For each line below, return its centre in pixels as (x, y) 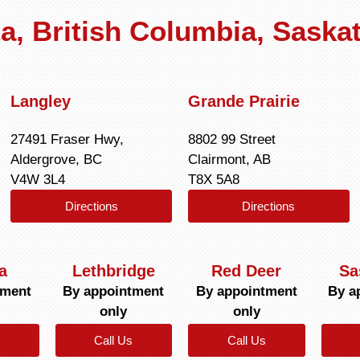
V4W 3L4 (38, 179)
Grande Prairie (243, 101)
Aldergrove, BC (57, 159)
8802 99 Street (231, 139)
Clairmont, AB (231, 159)
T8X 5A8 (213, 179)
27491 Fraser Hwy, (67, 139)
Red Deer (247, 270)
